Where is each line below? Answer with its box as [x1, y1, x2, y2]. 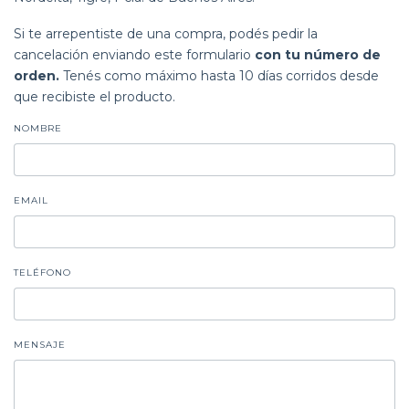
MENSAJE [14, 339, 66, 351]
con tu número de [255, 47, 381, 63]
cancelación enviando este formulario [14, 47, 255, 63]
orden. [14, 68, 59, 84]
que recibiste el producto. [14, 89, 175, 105]
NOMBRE [14, 122, 62, 134]
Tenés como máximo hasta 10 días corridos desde [59, 68, 379, 84]
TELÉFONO [14, 267, 71, 278]
